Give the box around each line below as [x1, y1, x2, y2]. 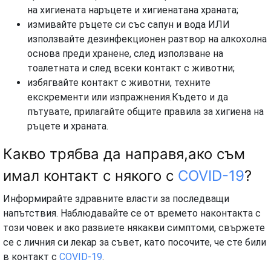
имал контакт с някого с [3, 166, 174, 184]
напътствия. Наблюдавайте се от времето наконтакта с [3, 207, 261, 219]
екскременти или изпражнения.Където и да [27, 91, 228, 103]
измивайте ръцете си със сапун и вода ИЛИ [27, 18, 230, 30]
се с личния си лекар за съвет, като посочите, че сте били [3, 236, 266, 248]
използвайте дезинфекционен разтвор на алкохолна [27, 33, 267, 45]
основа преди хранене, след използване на [27, 47, 223, 59]
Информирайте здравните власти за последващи [3, 192, 229, 204]
